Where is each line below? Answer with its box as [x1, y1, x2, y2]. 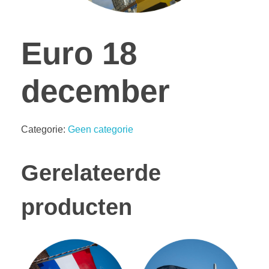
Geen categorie [68, 124, 133, 135]
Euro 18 [21, 35, 137, 71]
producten [21, 195, 132, 220]
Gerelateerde [21, 160, 161, 186]
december [21, 73, 170, 109]
